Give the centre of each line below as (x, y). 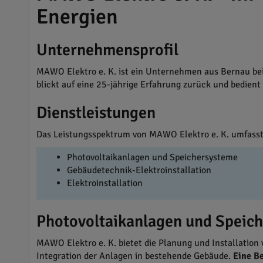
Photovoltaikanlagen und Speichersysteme (152, 157)
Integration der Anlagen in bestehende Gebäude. (134, 256)
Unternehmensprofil (107, 50)
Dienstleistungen (96, 113)
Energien (77, 17)
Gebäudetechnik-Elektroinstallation (139, 170)
